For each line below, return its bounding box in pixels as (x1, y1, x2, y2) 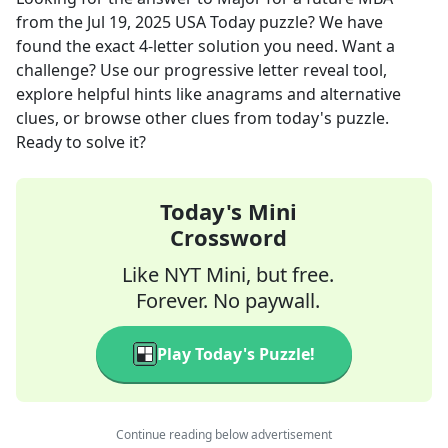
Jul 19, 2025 (87, 11, 171, 33)
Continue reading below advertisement (116, 426, 332, 443)
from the (16, 11, 87, 33)
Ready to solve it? (16, 131, 146, 153)
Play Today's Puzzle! (157, 343, 315, 365)
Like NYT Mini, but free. (122, 261, 334, 288)
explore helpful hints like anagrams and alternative (16, 83, 401, 105)
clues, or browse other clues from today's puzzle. (16, 107, 389, 129)
